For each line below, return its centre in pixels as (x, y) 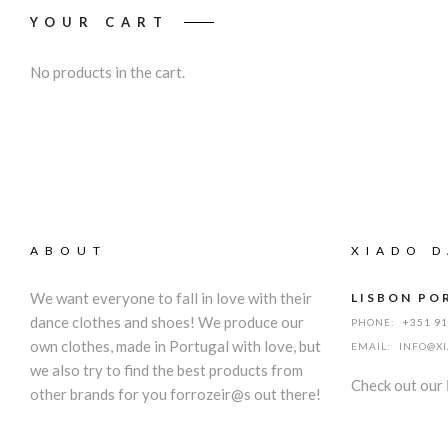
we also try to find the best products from (166, 370)
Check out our (398, 385)
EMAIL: (372, 346)
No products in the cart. (107, 72)
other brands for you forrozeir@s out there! (175, 394)
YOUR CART (99, 22)
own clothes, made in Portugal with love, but (175, 346)
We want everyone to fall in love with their (171, 298)
